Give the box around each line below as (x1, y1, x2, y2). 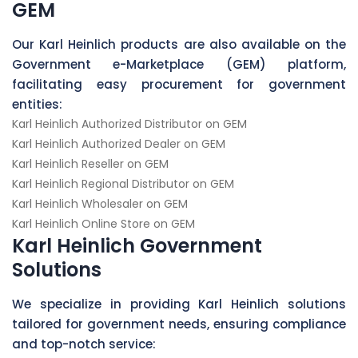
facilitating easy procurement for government (12, 75, 346, 93)
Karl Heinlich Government (12, 232, 262, 259)
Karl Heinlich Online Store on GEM (12, 215, 195, 232)
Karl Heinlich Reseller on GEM (12, 155, 169, 172)
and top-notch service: (12, 335, 156, 352)
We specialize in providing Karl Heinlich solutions (12, 295, 346, 312)
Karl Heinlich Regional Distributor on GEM (12, 175, 234, 192)
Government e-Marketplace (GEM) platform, (12, 55, 346, 73)
